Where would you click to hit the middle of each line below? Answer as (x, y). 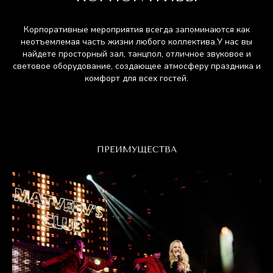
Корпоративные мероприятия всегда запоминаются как (136, 30)
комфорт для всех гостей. (136, 78)
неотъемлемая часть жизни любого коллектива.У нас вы (136, 42)
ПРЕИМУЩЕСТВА (136, 150)
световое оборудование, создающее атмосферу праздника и (136, 66)
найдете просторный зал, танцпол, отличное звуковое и (136, 54)
